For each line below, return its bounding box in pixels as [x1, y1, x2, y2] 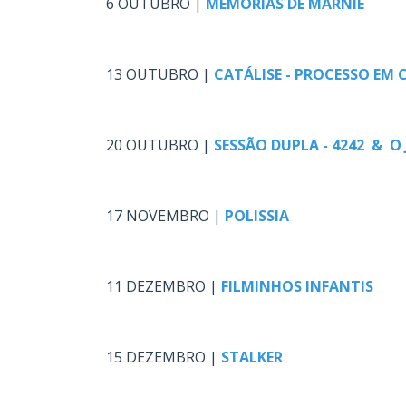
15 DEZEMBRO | [106, 347, 221, 367]
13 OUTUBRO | [106, 64, 214, 84]
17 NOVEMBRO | [106, 206, 225, 226]
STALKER [221, 347, 283, 367]
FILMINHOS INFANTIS [221, 276, 377, 296]
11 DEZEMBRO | [106, 276, 221, 296]
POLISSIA [225, 206, 289, 226]
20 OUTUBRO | [106, 135, 214, 155]
